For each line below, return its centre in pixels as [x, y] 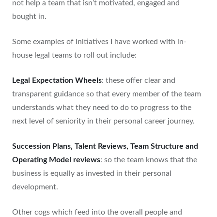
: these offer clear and [139, 80]
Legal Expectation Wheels [57, 80]
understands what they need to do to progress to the [102, 108]
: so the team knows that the [149, 160]
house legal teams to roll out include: [74, 55]
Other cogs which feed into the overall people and [97, 212]
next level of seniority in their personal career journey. [103, 121]
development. [35, 187]
